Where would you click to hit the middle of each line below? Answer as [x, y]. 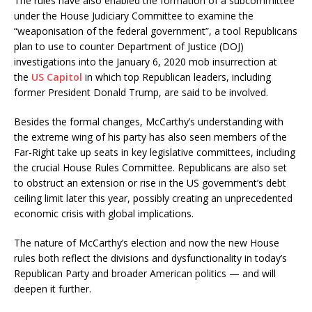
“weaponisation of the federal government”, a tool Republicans [156, 31]
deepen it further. [53, 289]
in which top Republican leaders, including [177, 77]
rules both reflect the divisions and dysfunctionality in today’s [150, 258]
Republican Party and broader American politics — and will [145, 274]
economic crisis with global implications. [104, 214]
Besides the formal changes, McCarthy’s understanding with [149, 122]
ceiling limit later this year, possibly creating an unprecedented [153, 198]
